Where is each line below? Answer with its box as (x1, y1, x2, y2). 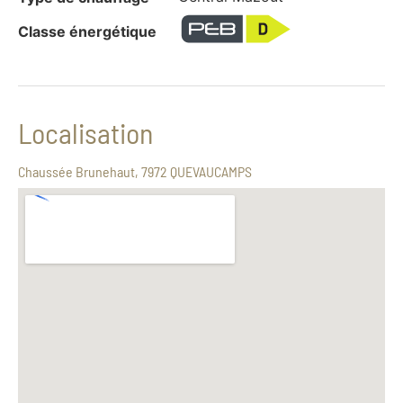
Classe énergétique (18, 22, 157, 41)
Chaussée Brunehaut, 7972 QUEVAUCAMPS (18, 162, 252, 180)
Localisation (18, 114, 153, 149)
